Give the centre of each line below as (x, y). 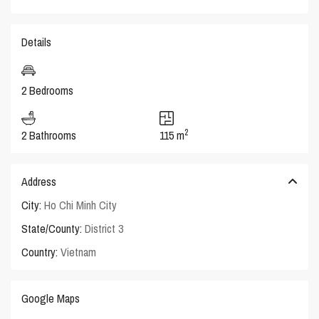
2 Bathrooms (49, 136)
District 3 (104, 229)
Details (37, 42)
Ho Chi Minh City (81, 205)
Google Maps (51, 299)
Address (39, 182)
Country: (40, 252)
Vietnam (77, 252)
